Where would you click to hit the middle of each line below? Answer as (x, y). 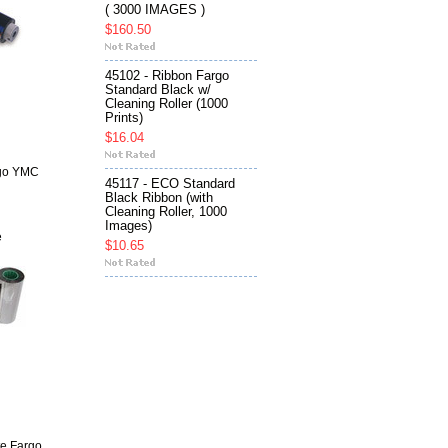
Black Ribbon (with (159, 198)
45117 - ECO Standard (170, 184)
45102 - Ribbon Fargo (167, 76)
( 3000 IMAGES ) (155, 10)
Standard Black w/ (158, 90)
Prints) (124, 118)
